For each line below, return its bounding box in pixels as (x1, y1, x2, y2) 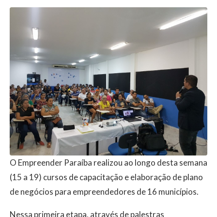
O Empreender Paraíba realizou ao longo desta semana (10, 157, 207, 168)
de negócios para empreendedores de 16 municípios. (10, 186, 199, 197)
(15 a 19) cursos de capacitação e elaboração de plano (10, 172, 203, 183)
